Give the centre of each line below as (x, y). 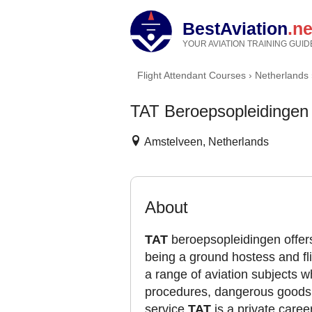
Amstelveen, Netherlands (205, 142)
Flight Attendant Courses (192, 75)
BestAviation (235, 29)
